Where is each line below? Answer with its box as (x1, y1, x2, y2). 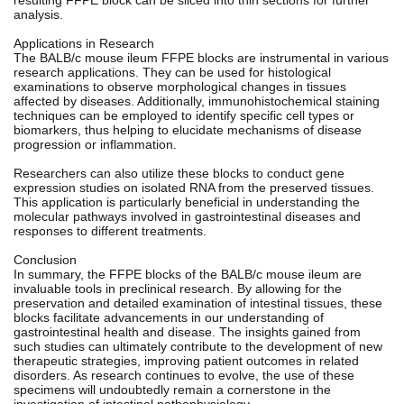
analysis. (14, 6, 63, 22)
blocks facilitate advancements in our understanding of (14, 309, 324, 325)
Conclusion (14, 252, 77, 267)
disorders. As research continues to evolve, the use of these (14, 367, 354, 382)
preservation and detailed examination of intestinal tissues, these (14, 295, 382, 310)
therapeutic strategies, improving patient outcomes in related (14, 353, 359, 368)
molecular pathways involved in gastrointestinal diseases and (14, 208, 361, 224)
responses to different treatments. (14, 223, 207, 238)
